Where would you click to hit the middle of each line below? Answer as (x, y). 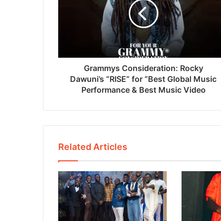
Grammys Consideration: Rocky (143, 68)
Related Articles (93, 147)
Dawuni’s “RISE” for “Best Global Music (143, 79)
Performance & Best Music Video (143, 90)
